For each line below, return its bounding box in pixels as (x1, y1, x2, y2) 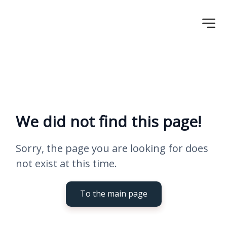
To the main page (80, 188, 147, 199)
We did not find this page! (16, 111, 201, 132)
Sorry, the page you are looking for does (16, 141, 208, 155)
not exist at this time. (16, 157, 117, 170)
